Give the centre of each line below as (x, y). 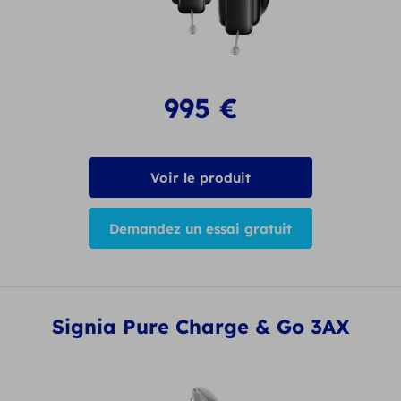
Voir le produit (200, 177)
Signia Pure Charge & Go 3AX (200, 327)
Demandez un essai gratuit (200, 228)
